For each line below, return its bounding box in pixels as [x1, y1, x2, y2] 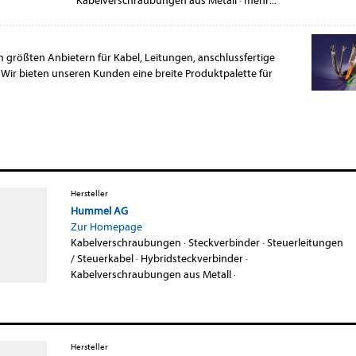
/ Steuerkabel [70, 251, 133, 265]
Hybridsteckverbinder [140, 251, 243, 265]
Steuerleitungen [266, 235, 343, 250]
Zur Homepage [70, 219, 142, 234]
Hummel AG [70, 203, 128, 218]
